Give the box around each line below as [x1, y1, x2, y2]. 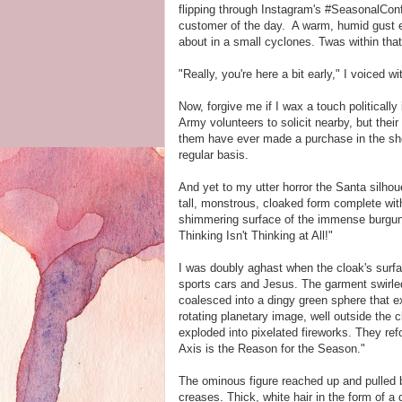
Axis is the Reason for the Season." [179, 342, 365, 355]
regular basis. [179, 148, 249, 162]
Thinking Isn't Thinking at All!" [179, 229, 333, 242]
